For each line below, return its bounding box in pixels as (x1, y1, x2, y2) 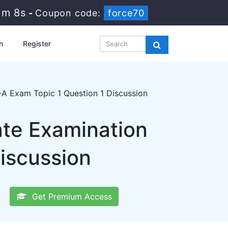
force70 (107, 8, 144, 18)
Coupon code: (35, 8, 103, 18)
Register (22, 39, 51, 48)
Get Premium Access (26, 191, 112, 202)
